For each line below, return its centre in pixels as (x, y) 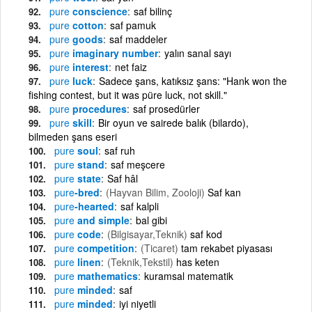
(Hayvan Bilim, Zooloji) (155, 192)
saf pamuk (133, 25)
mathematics (106, 275)
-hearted (94, 206)
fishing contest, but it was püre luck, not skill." (128, 94)
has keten (198, 262)
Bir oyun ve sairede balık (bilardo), (173, 122)
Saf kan (224, 192)
